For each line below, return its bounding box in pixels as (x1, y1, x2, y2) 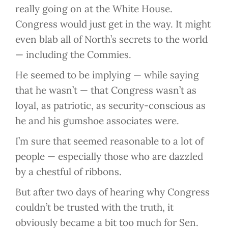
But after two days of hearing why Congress (15, 186, 210, 198)
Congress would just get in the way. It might (15, 18, 211, 31)
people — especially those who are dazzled (15, 150, 203, 163)
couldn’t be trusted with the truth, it (15, 201, 174, 214)
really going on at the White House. (15, 3, 173, 15)
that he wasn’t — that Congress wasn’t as (15, 84, 196, 97)
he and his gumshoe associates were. (15, 115, 179, 127)
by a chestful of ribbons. (15, 165, 122, 178)
